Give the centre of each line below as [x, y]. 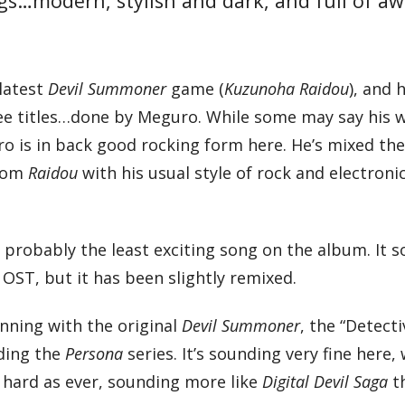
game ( [196, 89]
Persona [97, 353]
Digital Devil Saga [325, 381]
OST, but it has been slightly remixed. [150, 277]
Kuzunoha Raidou [287, 89]
